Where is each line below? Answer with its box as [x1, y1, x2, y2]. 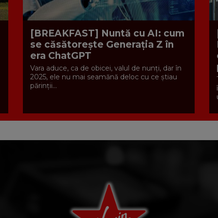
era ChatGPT [30, 50, 91, 61]
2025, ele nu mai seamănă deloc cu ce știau [30, 72, 177, 81]
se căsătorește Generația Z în [30, 38, 174, 50]
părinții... [30, 81, 57, 90]
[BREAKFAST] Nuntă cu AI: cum [30, 27, 184, 39]
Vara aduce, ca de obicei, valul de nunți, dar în [30, 63, 182, 73]
